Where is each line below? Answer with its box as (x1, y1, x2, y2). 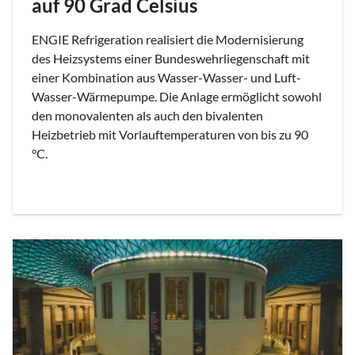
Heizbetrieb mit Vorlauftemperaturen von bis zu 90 (32, 127, 308, 143)
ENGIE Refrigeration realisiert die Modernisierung (32, 32, 303, 48)
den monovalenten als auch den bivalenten (32, 108, 263, 124)
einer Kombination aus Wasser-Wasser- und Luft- (32, 70, 301, 86)
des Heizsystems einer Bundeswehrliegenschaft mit (32, 51, 310, 67)
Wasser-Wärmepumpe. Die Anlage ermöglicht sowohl (32, 89, 322, 105)
